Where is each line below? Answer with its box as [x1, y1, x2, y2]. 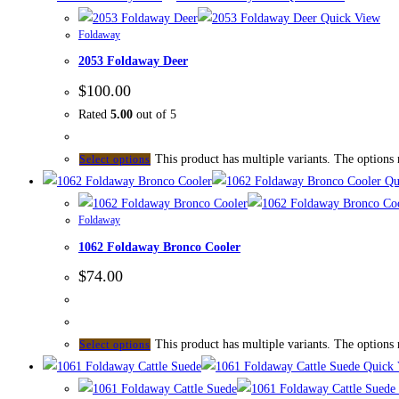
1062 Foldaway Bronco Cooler [78, 240, 240, 254]
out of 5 [133, 107, 176, 121]
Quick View [317, 11, 380, 25]
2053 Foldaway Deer [78, 54, 188, 69]
